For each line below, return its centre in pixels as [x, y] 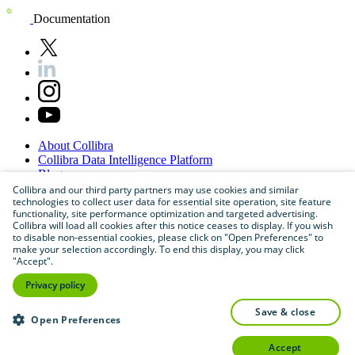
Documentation [72, 18]
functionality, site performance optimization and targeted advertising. [165, 214]
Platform [191, 159]
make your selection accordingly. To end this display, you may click [158, 249]
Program [98, 202]
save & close [288, 312]
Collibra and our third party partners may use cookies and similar [156, 190]
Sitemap [58, 231]
